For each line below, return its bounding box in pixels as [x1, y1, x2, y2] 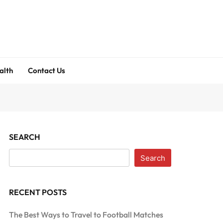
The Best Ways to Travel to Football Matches [9, 210, 164, 220]
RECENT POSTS [9, 187, 67, 197]
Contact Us [28, 66, 65, 75]
